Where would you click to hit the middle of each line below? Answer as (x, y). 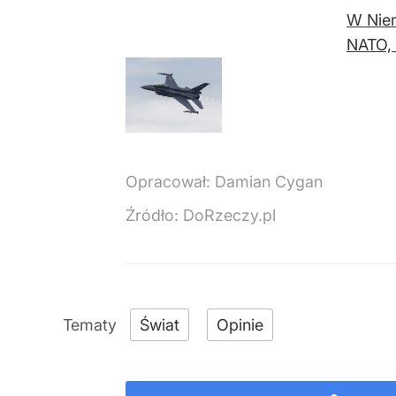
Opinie (240, 325)
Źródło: (154, 216)
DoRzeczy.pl (229, 216)
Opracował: (170, 182)
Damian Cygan (269, 182)
